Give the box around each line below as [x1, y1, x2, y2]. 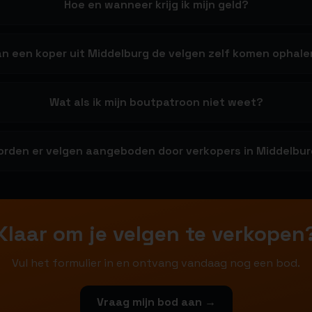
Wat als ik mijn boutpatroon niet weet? [49, 95, 263, 109]
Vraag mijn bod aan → [96, 295, 216, 309]
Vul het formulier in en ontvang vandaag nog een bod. [12, 256, 300, 270]
